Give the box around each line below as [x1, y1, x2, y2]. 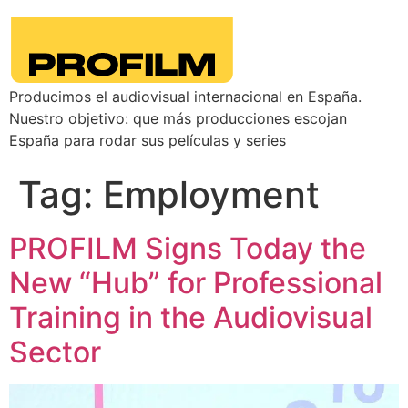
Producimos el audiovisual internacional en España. [9, 87, 362, 106]
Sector [9, 334, 101, 370]
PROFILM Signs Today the [9, 230, 366, 266]
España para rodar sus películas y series [9, 131, 286, 149]
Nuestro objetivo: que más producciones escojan [9, 109, 347, 127]
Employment [103, 172, 320, 217]
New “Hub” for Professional [9, 265, 382, 301]
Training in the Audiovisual [9, 300, 372, 335]
